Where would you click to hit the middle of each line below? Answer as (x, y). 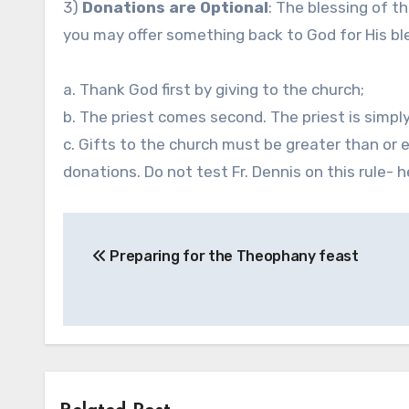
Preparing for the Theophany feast (232, 256)
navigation (136, 267)
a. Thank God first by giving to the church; (214, 89)
